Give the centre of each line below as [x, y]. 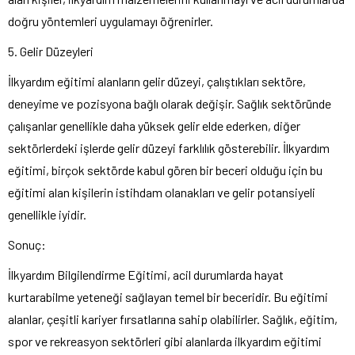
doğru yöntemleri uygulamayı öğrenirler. [111, 21]
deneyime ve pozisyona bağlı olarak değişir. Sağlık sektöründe [170, 103]
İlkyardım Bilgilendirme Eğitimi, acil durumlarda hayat [146, 274]
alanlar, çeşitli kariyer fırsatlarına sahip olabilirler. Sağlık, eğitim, [173, 319]
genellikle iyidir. [47, 214]
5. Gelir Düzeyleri [51, 51]
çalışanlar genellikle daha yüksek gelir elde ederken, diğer [154, 125]
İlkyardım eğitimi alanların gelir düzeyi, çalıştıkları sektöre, [157, 81]
